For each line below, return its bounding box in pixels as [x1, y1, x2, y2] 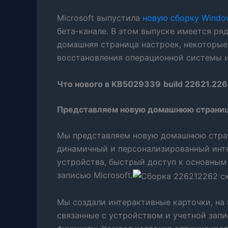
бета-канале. [57, 26, 108, 36]
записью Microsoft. [57, 170, 133, 181]
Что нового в [57, 78, 111, 89]
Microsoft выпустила [57, 13, 142, 23]
